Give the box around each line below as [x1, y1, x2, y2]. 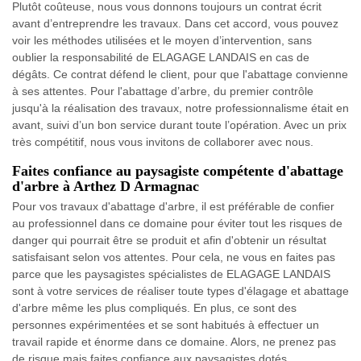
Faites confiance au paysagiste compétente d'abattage [12, 162, 343, 179]
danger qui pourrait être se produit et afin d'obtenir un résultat [12, 233, 326, 247]
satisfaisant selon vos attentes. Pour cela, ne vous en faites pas [12, 250, 335, 263]
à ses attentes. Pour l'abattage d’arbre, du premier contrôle [12, 84, 313, 98]
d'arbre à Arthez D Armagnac [12, 177, 199, 194]
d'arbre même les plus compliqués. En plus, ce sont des [12, 301, 297, 314]
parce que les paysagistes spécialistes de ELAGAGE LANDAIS [12, 267, 330, 280]
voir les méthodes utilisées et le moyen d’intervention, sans [12, 33, 312, 47]
